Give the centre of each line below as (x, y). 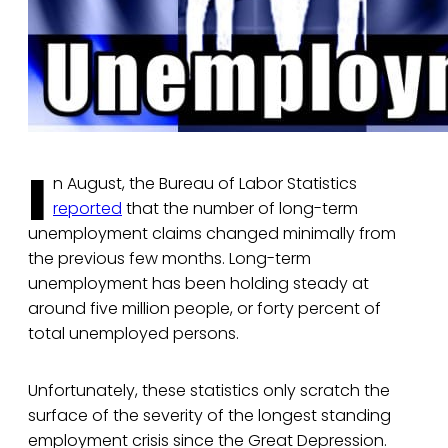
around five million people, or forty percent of (204, 309)
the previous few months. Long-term (169, 259)
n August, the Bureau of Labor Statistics (205, 184)
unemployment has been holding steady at (198, 284)
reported (87, 209)
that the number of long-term (240, 209)
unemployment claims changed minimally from (212, 234)
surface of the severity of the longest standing (209, 416)
